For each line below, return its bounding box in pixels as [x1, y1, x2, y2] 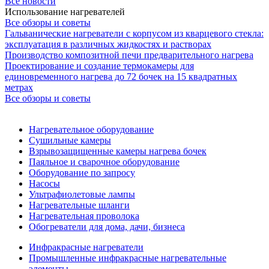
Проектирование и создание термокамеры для [5, 60, 194, 71]
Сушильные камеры [29, 134, 111, 145]
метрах [5, 82, 33, 92]
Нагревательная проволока [29, 210, 139, 221]
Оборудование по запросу [29, 167, 135, 178]
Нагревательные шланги [29, 199, 130, 210]
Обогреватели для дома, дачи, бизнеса [29, 221, 185, 232]
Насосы [29, 178, 60, 189]
